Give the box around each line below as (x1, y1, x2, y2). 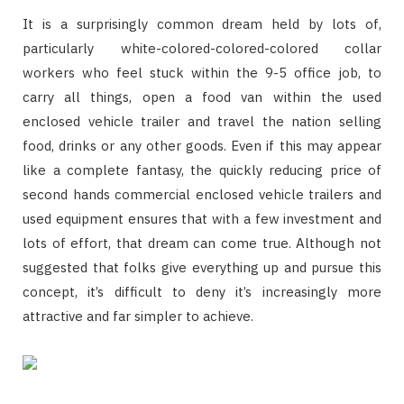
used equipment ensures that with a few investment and (23, 210, 381, 228)
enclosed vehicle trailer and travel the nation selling (23, 113, 381, 131)
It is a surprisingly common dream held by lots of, (23, 15, 381, 33)
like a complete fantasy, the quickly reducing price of (23, 161, 381, 179)
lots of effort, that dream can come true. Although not (23, 234, 381, 252)
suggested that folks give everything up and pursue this (23, 259, 381, 277)
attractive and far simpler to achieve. (23, 308, 253, 326)
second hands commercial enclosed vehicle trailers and (23, 186, 381, 204)
